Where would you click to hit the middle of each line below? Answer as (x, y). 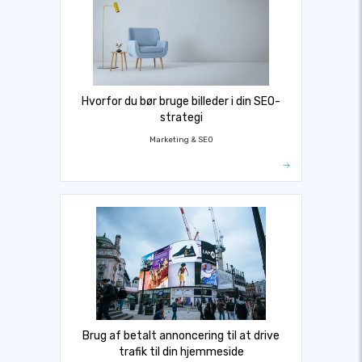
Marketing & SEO (181, 140)
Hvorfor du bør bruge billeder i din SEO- (181, 102)
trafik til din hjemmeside (181, 352)
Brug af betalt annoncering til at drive (181, 336)
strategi (181, 118)
